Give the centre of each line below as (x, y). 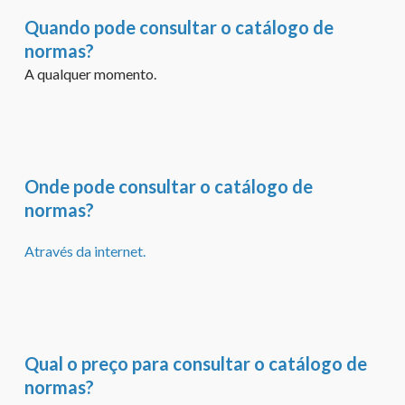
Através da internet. (85, 250)
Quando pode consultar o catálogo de (179, 27)
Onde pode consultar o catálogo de (168, 186)
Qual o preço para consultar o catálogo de (195, 363)
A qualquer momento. (90, 73)
